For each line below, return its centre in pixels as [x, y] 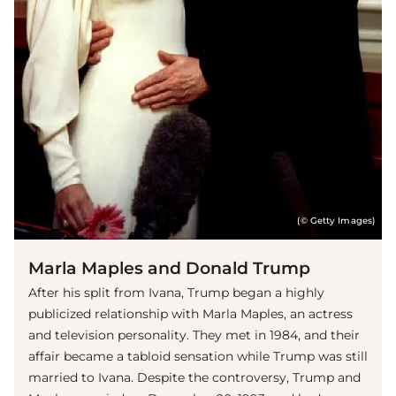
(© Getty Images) [336, 220]
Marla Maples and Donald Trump [169, 267]
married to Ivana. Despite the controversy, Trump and [194, 377]
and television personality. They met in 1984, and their [194, 335]
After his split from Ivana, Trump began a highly [176, 292]
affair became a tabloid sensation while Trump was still [198, 356]
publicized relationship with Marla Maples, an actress [190, 313]
